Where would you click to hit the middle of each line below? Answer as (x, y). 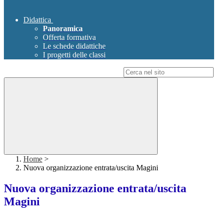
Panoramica (63, 29)
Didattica (37, 20)
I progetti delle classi (74, 55)
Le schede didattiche (74, 46)
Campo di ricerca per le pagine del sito (63, 72)
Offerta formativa (69, 37)
